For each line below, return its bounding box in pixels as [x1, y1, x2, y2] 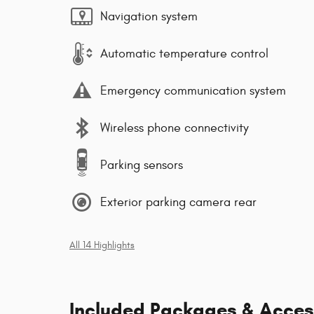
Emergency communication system [100, 83, 286, 98]
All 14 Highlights [69, 240, 135, 252]
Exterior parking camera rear [100, 194, 257, 210]
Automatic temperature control [100, 46, 268, 61]
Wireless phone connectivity [100, 120, 249, 135]
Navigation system [100, 8, 198, 24]
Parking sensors [100, 157, 183, 172]
